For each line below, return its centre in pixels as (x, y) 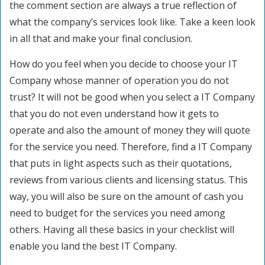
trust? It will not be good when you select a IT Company (132, 97)
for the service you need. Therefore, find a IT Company (131, 147)
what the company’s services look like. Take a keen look (132, 22)
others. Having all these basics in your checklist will (122, 230)
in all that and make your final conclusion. (101, 38)
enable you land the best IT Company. (93, 246)
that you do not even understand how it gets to (114, 114)
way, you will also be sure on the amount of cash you (126, 196)
